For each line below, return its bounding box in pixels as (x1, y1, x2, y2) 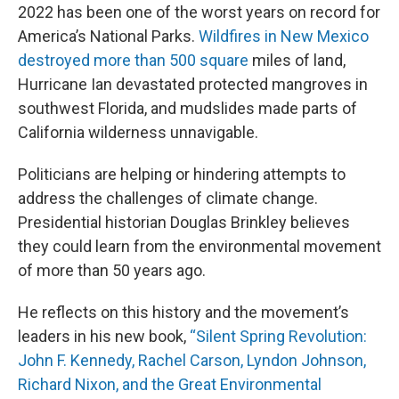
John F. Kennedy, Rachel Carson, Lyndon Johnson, (18, 351, 366, 370)
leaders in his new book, (18, 327, 190, 346)
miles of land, (248, 51, 346, 70)
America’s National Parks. (18, 27, 199, 46)
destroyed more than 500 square (18, 51, 248, 70)
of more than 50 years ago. (18, 261, 206, 281)
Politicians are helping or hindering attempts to (18, 165, 346, 184)
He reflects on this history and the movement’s (18, 303, 349, 322)
